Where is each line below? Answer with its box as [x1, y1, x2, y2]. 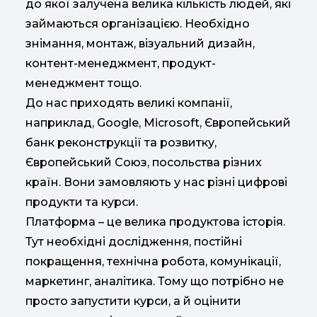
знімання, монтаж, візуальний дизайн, [25, 36, 255, 50]
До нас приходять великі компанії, [25, 96, 232, 110]
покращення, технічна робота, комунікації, [25, 254, 281, 268]
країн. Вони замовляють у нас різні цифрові [25, 175, 287, 189]
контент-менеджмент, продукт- [25, 56, 216, 70]
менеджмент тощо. [25, 76, 142, 90]
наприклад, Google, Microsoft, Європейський [25, 115, 291, 129]
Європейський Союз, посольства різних [25, 155, 262, 169]
